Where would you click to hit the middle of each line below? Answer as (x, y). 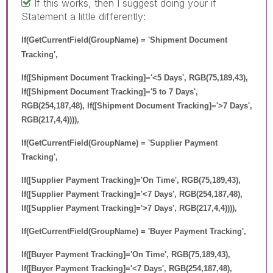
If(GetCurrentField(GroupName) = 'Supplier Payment (119, 143)
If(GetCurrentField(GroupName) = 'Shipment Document (124, 40)
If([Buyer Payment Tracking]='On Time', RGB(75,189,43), (126, 254)
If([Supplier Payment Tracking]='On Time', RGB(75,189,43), (131, 180)
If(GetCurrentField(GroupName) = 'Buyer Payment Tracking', (134, 231)
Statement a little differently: (83, 16)
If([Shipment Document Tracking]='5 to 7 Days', (110, 91)
